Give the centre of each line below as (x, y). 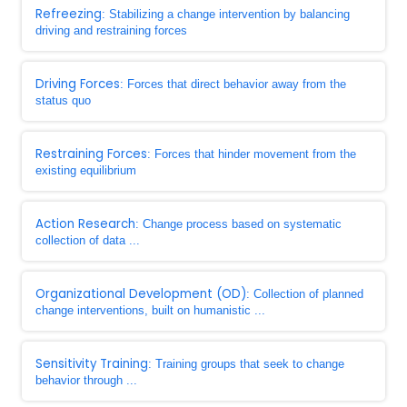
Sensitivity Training (92, 364)
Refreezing (69, 14)
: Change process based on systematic (238, 224)
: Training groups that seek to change (246, 364)
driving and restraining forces (111, 30)
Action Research (85, 224)
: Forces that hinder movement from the (252, 154)
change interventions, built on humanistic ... (150, 310)
